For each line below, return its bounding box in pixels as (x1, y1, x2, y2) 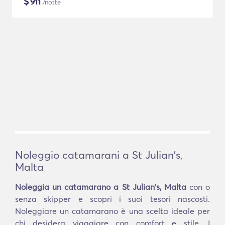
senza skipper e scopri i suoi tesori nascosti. (15, 194, 210, 204)
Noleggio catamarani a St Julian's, (15, 148, 182, 161)
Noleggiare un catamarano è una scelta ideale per (15, 206, 210, 216)
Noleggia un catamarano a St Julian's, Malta (15, 182, 186, 192)
